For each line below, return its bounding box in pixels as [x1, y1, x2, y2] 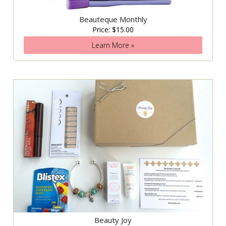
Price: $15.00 [92, 25, 134, 35]
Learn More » [92, 40, 134, 50]
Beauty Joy [94, 214, 132, 225]
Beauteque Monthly [79, 14, 147, 25]
